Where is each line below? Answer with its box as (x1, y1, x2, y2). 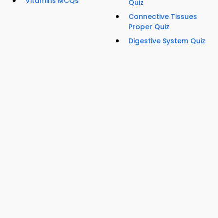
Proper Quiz (128, 22, 169, 32)
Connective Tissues (128, 12, 197, 22)
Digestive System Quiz (128, 36, 205, 46)
